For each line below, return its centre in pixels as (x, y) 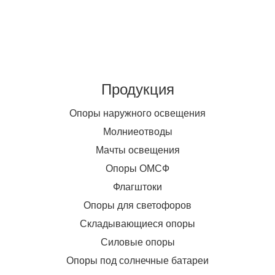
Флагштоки (137, 187)
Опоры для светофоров (137, 205)
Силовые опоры (137, 242)
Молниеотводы (137, 131)
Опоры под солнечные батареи (137, 260)
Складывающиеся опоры (137, 223)
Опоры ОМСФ (137, 168)
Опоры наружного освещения (137, 113)
